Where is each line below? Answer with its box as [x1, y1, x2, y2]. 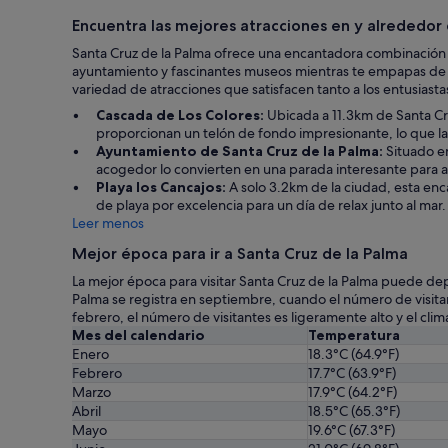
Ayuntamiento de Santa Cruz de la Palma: [96, 142, 383, 160]
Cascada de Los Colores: [96, 106, 264, 124]
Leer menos [72, 214, 144, 232]
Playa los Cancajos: [96, 178, 226, 196]
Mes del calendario [72, 326, 205, 344]
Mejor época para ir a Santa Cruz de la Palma [72, 244, 408, 263]
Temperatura [308, 326, 400, 344]
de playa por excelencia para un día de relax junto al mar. [96, 196, 446, 214]
